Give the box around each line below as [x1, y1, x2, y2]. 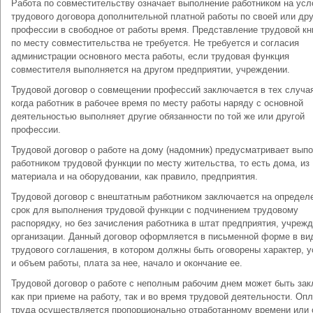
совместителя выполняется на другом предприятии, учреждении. [11, 64, 290, 75]
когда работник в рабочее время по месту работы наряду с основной [11, 98, 303, 108]
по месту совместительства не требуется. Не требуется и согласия [11, 38, 299, 48]
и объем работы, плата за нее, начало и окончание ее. [11, 258, 242, 268]
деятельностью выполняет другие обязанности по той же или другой [11, 111, 305, 122]
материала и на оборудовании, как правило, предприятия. [11, 171, 258, 182]
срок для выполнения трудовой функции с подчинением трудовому [11, 205, 298, 215]
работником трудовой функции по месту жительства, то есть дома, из [11, 158, 310, 168]
